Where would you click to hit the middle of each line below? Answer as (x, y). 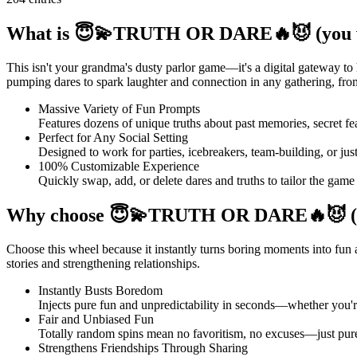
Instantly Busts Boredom (100, 290)
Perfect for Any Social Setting (113, 137)
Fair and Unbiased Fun (96, 319)
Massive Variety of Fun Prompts (119, 108)
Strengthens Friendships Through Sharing (143, 347)
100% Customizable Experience (119, 166)
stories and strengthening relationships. (103, 263)
